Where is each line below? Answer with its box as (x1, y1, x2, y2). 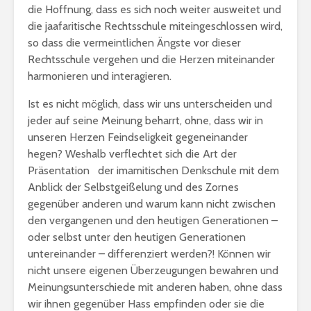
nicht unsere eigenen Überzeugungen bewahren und (28, 264, 278, 277)
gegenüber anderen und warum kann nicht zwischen (28, 197, 276, 210)
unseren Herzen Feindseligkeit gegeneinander (28, 131, 248, 144)
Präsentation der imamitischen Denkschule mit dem (28, 164, 279, 177)
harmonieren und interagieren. (28, 69, 171, 83)
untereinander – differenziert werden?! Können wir (28, 247, 271, 260)
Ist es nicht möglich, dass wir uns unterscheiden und (28, 97, 272, 110)
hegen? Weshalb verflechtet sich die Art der (28, 147, 237, 160)
